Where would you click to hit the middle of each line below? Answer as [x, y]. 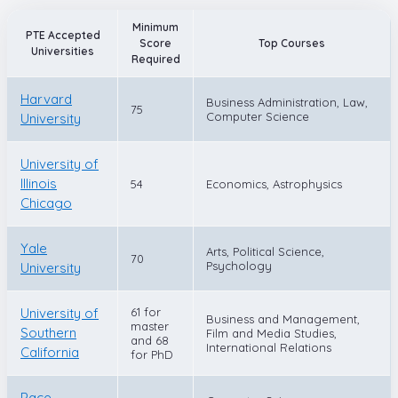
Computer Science [258, 116]
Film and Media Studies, [271, 333]
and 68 [150, 340]
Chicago [46, 203]
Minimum [155, 27]
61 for [146, 311]
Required [155, 59]
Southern [48, 332]
